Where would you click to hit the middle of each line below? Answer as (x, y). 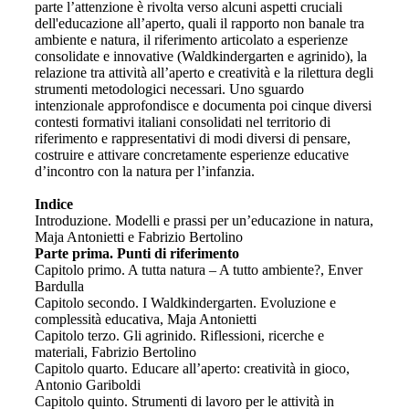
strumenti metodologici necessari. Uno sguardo (169, 89)
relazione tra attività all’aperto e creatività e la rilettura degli (204, 72)
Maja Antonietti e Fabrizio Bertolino (139, 236)
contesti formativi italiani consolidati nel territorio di (183, 121)
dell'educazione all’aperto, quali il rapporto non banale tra (199, 23)
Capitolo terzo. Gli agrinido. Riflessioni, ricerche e (179, 335)
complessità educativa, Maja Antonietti (146, 319)
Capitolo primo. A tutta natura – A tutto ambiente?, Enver (199, 269)
